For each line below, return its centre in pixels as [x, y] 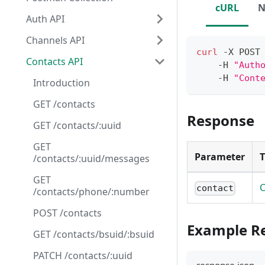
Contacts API [54, 62]
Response [221, 121]
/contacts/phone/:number [91, 192]
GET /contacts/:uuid [77, 125]
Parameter [220, 157]
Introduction [62, 83]
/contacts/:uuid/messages [91, 159]
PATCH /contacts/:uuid [83, 256]
